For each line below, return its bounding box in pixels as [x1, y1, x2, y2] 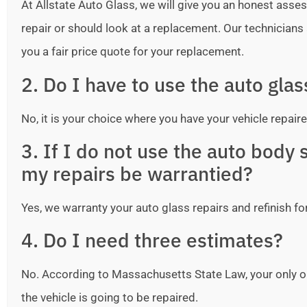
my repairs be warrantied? [21, 161, 253, 187]
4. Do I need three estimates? [21, 228, 283, 254]
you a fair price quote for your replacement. [21, 45, 244, 59]
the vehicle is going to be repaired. [21, 291, 198, 305]
